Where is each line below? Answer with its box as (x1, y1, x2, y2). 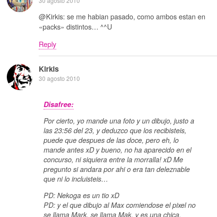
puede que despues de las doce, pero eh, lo (44, 135, 179, 145)
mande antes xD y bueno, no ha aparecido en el (44, 145, 191, 155)
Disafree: (44, 99, 74, 109)
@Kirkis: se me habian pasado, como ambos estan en (39, 11, 205, 22)
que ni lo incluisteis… (44, 174, 108, 184)
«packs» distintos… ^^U (39, 21, 112, 32)
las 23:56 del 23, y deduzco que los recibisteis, (44, 125, 186, 135)
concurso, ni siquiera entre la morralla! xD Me (44, 155, 183, 164)
